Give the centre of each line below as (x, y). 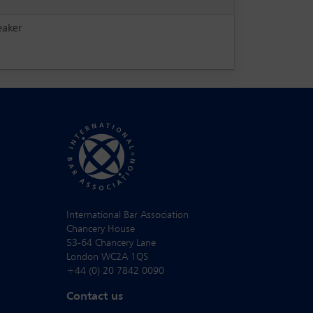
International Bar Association (128, 215)
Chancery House (101, 229)
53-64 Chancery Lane (111, 243)
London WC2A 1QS (107, 257)
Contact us (95, 297)
